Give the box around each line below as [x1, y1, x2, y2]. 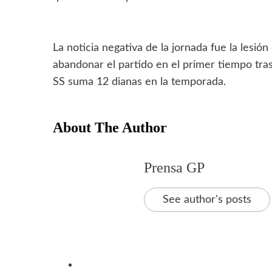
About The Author [53, 119, 167, 135]
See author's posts [163, 194, 251, 205]
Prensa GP [144, 159, 205, 175]
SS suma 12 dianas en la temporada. [53, 76, 226, 87]
